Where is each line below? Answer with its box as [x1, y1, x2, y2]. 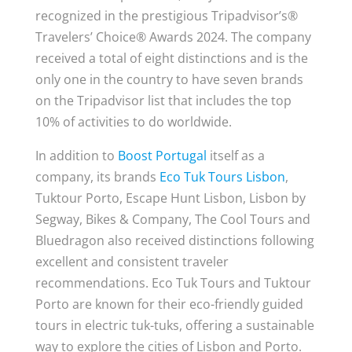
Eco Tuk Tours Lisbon [159, 168, 285, 185]
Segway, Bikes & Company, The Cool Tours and [35, 211, 310, 228]
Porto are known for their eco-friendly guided [35, 295, 303, 313]
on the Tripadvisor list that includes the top [35, 92, 291, 109]
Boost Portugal [117, 147, 207, 164]
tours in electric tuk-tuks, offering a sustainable [35, 317, 314, 334]
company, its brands [35, 168, 159, 185]
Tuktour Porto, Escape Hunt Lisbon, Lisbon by [35, 189, 306, 207]
